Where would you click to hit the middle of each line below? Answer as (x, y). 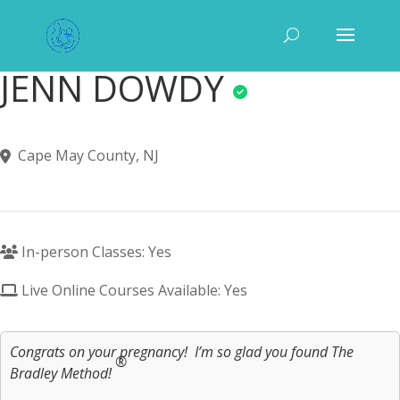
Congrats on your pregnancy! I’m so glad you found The (182, 352)
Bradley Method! (62, 373)
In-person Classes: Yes (95, 252)
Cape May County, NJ (88, 155)
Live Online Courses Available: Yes (133, 290)
